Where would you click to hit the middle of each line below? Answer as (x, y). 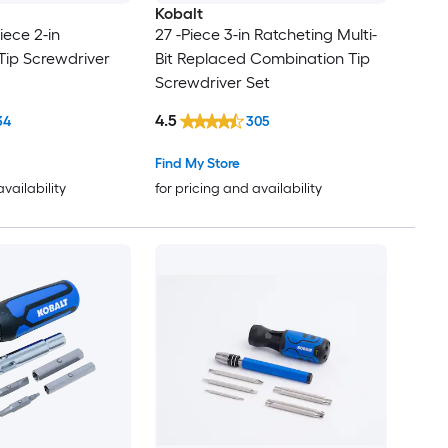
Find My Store (197, 164)
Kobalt (178, 13)
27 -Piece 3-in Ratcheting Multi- (265, 34)
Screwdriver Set (212, 82)
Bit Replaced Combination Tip (262, 58)
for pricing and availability (238, 189)
